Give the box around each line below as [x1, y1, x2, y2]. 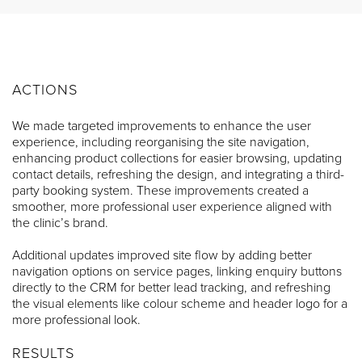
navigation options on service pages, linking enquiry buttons [12, 263, 342, 280]
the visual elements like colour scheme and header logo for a [12, 295, 347, 312]
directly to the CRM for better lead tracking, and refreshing [12, 279, 330, 296]
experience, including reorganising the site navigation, [12, 133, 309, 150]
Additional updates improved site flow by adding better [12, 246, 312, 263]
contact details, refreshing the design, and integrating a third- [12, 166, 344, 183]
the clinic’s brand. [12, 214, 108, 231]
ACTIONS [12, 80, 78, 99]
